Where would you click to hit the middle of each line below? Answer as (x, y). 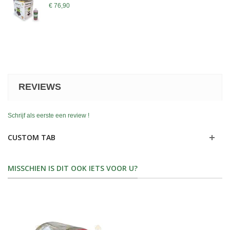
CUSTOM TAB (32, 138)
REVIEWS (40, 87)
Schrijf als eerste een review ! (49, 116)
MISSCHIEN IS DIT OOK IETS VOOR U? (73, 168)
